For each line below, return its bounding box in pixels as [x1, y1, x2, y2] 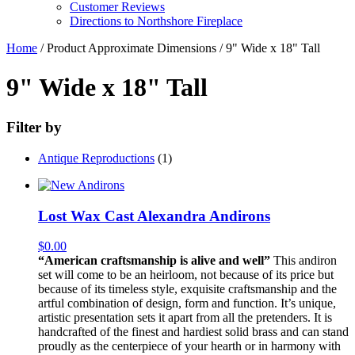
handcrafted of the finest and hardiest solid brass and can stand [38, 325, 349, 339]
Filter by [6, 119, 62, 136]
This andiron [270, 254, 337, 268]
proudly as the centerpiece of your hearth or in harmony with [38, 339, 341, 353]
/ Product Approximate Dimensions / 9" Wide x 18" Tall [37, 41, 320, 55]
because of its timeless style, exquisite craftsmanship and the [38, 282, 337, 296]
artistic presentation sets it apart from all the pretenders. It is [38, 311, 332, 325]
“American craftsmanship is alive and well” [38, 254, 270, 268]
